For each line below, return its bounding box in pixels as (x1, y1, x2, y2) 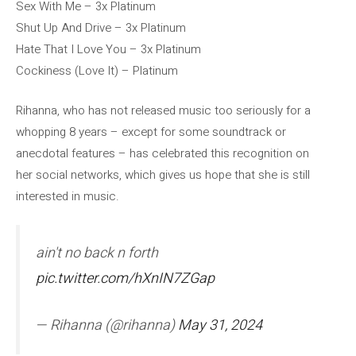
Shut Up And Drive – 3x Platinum (16, 19, 186, 37)
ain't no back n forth (36, 242, 158, 264)
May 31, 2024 (178, 315, 262, 336)
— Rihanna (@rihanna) (36, 315, 178, 336)
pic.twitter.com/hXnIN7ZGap (36, 268, 215, 289)
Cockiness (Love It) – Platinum (16, 62, 178, 79)
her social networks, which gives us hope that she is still (16, 165, 310, 184)
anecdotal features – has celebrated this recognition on (16, 144, 309, 162)
